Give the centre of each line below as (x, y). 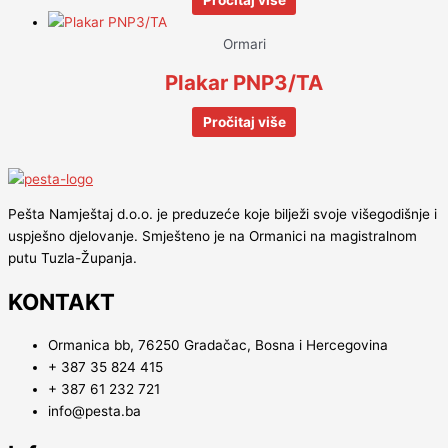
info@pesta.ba (94, 411)
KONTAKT (61, 301)
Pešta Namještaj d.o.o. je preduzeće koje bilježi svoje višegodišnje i (222, 214)
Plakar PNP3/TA (244, 83)
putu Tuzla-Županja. (72, 258)
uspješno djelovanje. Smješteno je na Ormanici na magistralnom (212, 236)
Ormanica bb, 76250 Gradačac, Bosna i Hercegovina (218, 345)
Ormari (244, 44)
